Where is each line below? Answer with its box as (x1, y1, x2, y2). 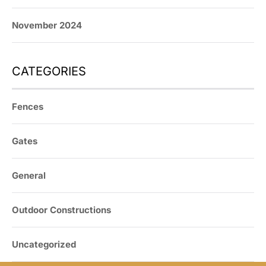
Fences (12, 101, 43, 113)
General (12, 170, 46, 182)
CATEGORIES (12, 64, 86, 79)
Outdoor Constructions (12, 204, 111, 216)
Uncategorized (12, 239, 76, 251)
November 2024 (12, 20, 82, 31)
